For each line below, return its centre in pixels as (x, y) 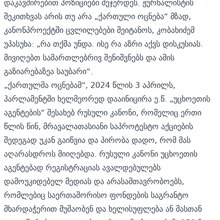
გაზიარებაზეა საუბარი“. (48, 71)
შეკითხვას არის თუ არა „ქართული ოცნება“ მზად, (97, 16)
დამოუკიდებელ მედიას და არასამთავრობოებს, (94, 181)
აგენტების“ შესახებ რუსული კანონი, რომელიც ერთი (103, 112)
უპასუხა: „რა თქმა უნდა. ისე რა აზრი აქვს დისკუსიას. (103, 43)
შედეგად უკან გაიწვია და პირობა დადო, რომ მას (97, 140)
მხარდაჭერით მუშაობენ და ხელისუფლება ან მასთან (103, 208)
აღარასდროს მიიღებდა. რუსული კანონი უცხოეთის (101, 153)
